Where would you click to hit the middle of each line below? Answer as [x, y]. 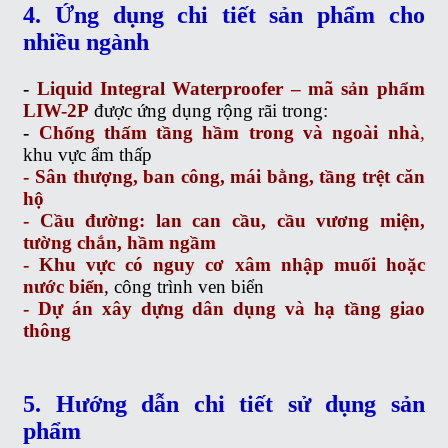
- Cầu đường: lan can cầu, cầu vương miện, [224, 220]
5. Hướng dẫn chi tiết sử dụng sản [224, 403]
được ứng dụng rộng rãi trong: [209, 110]
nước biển [64, 286]
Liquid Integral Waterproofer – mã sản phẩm [230, 88]
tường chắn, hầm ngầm [120, 242]
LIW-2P [56, 110]
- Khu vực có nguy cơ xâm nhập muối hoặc [224, 264]
